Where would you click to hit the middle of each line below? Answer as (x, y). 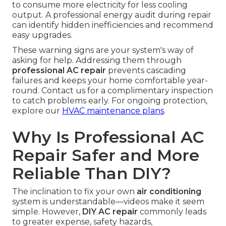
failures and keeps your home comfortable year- (110, 80)
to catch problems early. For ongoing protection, (110, 100)
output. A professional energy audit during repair (112, 15)
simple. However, (47, 211)
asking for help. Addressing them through (97, 60)
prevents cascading (146, 70)
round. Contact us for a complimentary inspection (112, 90)
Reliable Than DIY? (92, 173)
